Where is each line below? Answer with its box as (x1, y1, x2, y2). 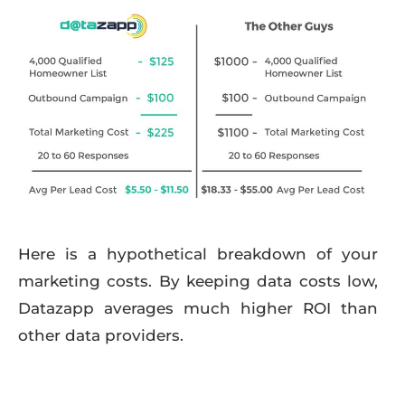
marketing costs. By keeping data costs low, (18, 271, 378, 290)
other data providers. (18, 325, 184, 344)
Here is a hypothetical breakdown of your (18, 244, 378, 263)
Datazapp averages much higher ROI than (18, 298, 378, 317)
